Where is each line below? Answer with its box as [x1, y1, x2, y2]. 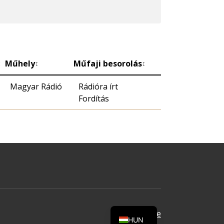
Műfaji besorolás [73, 58, 142, 69]
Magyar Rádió [10, 81, 62, 92]
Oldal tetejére [110, 208, 161, 219]
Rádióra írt [78, 81, 118, 92]
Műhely [5, 58, 35, 69]
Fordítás [78, 93, 109, 104]
